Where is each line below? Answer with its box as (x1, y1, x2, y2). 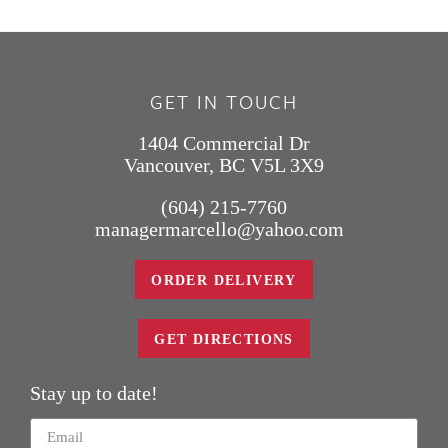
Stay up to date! (30, 381, 158, 404)
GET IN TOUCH (150, 87, 298, 115)
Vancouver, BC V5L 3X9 (124, 153, 324, 176)
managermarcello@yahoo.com (94, 217, 344, 240)
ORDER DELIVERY (151, 272, 297, 288)
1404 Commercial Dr (138, 131, 310, 154)
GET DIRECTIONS (154, 331, 294, 347)
